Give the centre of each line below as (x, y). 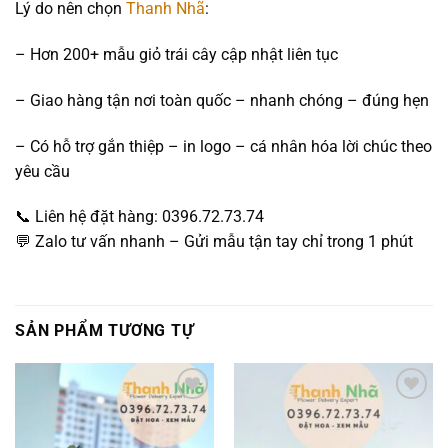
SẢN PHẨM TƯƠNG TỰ (104, 331)
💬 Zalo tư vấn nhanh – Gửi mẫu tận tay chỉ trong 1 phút (214, 242)
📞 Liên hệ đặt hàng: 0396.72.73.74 (139, 217)
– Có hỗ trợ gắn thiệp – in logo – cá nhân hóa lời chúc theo (223, 146)
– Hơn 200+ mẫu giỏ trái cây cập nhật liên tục (176, 54)
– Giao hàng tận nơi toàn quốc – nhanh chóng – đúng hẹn (222, 100)
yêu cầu (42, 171)
